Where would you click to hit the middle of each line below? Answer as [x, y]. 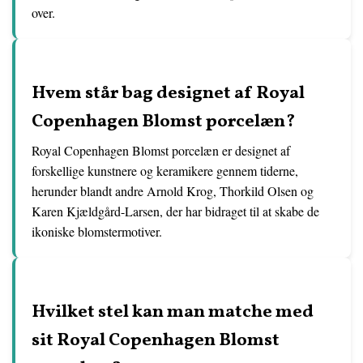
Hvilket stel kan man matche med [173, 313]
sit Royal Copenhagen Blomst [156, 341]
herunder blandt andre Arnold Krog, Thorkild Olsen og [173, 191]
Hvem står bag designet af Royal [168, 94]
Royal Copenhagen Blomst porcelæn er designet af [161, 151]
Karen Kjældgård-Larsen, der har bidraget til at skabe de [175, 211]
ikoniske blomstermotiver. [97, 232]
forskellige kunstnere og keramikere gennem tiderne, [165, 171]
